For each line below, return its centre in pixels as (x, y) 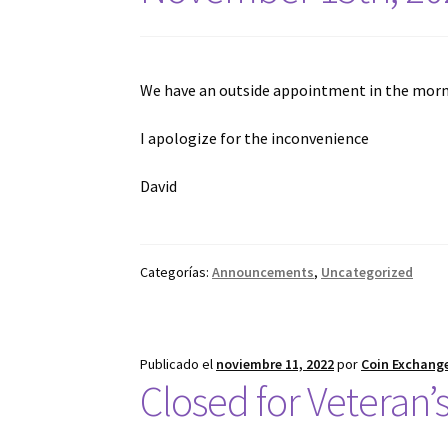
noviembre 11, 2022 (275, 363)
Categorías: (176, 271)
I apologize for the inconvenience (255, 138)
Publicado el (178, 363)
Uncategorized (367, 271)
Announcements (263, 271)
